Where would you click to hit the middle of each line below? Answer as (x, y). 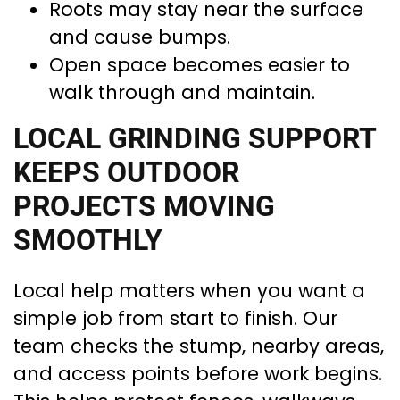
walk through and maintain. (182, 93)
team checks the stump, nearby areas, (199, 346)
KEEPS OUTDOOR (126, 173)
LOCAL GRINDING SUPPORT (195, 139)
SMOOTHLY (88, 241)
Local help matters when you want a (189, 291)
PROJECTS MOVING (144, 207)
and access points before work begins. (198, 374)
